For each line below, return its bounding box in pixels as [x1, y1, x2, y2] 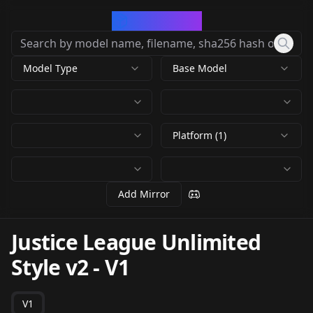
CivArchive [128, 11, 202, 30]
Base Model [173, 61, 227, 75]
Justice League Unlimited [11, 228, 261, 256]
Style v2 [11, 253, 88, 282]
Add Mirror [118, 187, 170, 201]
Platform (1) [173, 129, 226, 142]
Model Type [23, 61, 78, 75]
